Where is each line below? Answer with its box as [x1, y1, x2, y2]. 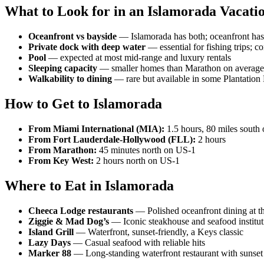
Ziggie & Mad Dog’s [28, 216, 109, 226]
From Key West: [28, 156, 94, 166]
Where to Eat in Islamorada [5, 178, 174, 194]
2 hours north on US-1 [94, 156, 180, 166]
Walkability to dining [28, 74, 112, 84]
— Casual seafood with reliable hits [71, 237, 205, 247]
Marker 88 [28, 247, 71, 258]
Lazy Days [28, 237, 71, 247]
